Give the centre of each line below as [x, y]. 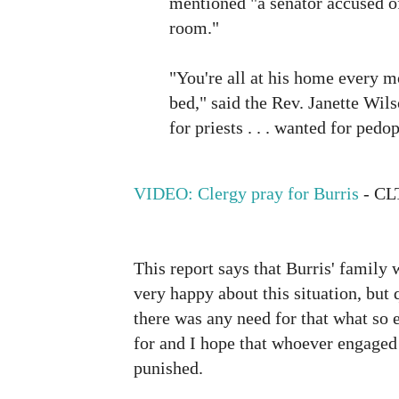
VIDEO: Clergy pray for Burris [246, 193]
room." [194, 28]
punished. [168, 367]
